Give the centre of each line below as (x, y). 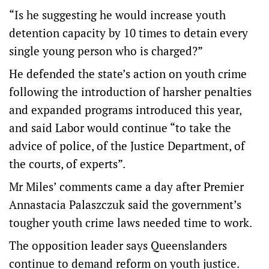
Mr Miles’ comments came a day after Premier (126, 186)
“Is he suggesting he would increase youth (117, 15)
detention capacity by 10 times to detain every (128, 33)
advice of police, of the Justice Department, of (127, 146)
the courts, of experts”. (67, 164)
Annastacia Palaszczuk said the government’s (125, 204)
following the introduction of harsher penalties (130, 92)
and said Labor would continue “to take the (120, 128)
